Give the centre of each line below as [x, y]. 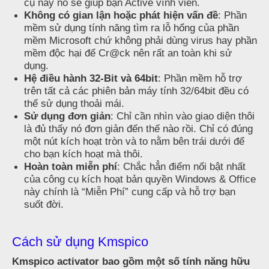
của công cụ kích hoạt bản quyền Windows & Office [140, 179]
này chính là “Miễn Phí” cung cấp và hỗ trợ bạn [130, 192]
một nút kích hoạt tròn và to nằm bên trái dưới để [134, 141]
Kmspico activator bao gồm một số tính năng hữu [131, 261]
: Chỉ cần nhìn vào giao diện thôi [183, 116]
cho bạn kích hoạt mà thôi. [83, 154]
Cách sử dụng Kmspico [80, 242]
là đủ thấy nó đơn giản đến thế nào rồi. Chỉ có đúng [138, 129]
